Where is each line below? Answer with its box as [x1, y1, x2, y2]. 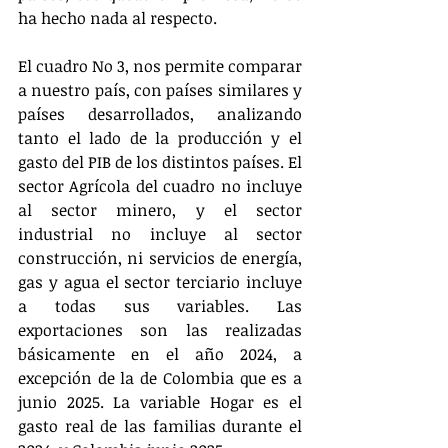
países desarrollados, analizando [18, 103, 302, 126]
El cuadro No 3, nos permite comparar [18, 55, 302, 78]
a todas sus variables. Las [18, 295, 302, 318]
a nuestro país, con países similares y [18, 79, 302, 102]
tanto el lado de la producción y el [18, 127, 302, 150]
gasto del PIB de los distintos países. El [18, 151, 302, 174]
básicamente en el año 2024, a [18, 343, 302, 366]
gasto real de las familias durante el [18, 415, 302, 438]
